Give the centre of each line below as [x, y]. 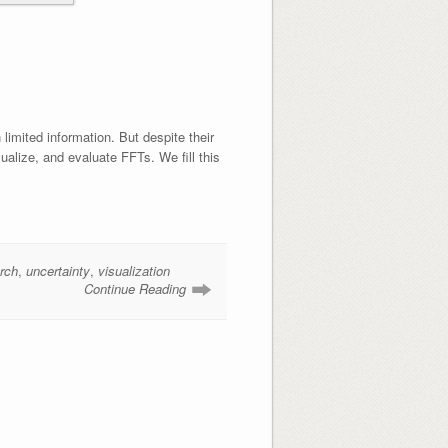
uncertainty [57, 270]
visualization [133, 270]
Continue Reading [135, 288]
